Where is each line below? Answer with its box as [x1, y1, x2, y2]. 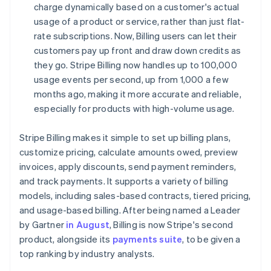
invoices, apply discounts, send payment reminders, [19, 160, 237, 172]
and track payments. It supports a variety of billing [19, 175, 229, 187]
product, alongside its [19, 233, 113, 245]
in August [66, 218, 110, 230]
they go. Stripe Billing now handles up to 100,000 [34, 59, 237, 71]
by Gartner [19, 218, 67, 230]
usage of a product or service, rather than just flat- [34, 15, 245, 27]
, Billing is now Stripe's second [109, 218, 233, 230]
